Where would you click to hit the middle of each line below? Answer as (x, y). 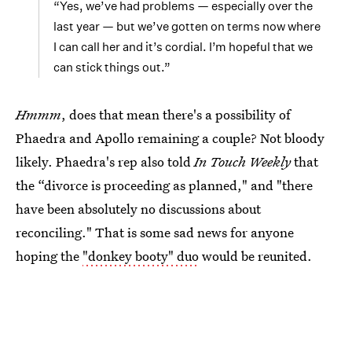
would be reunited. (255, 255)
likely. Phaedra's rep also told (105, 161)
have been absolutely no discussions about (138, 208)
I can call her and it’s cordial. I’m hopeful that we (183, 46)
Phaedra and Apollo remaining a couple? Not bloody (170, 137)
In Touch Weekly (242, 161)
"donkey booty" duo (141, 255)
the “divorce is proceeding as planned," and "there (164, 185)
